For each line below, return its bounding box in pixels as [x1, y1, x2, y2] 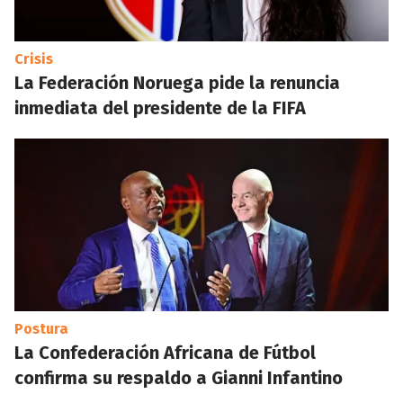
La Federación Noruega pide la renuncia [14, 72, 340, 94]
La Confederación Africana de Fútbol [14, 342, 316, 363]
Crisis [14, 50, 53, 67]
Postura [14, 320, 68, 337]
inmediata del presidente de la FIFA [14, 97, 306, 119]
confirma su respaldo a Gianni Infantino [14, 367, 343, 389]
